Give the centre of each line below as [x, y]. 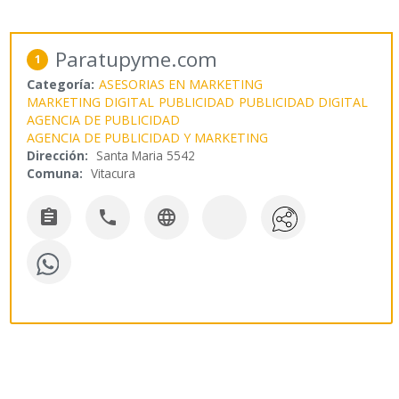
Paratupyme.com [137, 60]
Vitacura [114, 174]
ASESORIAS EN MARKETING [181, 85]
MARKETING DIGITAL [91, 102]
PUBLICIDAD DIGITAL [304, 102]
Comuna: [55, 174]
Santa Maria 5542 [146, 156]
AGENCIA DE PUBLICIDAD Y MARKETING [148, 138]
